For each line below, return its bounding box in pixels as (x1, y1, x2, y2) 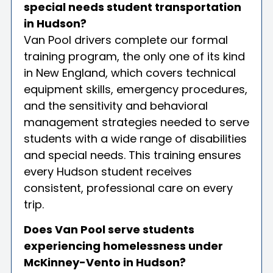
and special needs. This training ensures (24, 147, 241, 163)
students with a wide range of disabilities (24, 130, 247, 146)
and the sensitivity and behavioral (24, 97, 208, 113)
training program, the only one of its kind (24, 48, 245, 64)
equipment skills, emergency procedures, (24, 81, 247, 97)
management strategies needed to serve (24, 114, 249, 130)
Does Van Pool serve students (24, 221, 194, 237)
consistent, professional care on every (24, 180, 233, 196)
